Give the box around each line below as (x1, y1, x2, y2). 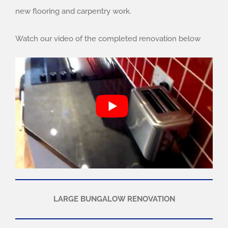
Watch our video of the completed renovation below (15, 34, 201, 43)
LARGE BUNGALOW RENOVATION (53, 194, 175, 204)
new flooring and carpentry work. (15, 6, 131, 16)
